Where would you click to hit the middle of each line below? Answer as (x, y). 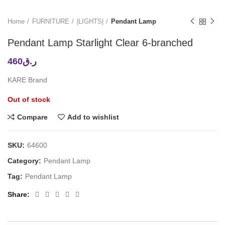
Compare (32, 117)
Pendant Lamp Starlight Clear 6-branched (100, 43)
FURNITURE (51, 22)
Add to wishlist (93, 117)
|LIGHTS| (90, 22)
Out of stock (29, 100)
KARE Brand (27, 80)
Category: (25, 161)
